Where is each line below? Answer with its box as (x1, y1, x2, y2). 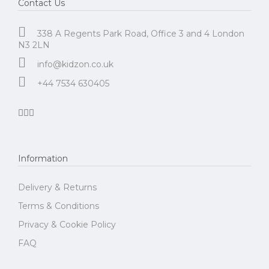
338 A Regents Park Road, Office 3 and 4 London (37, 28, 244, 39)
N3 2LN (18, 40, 50, 50)
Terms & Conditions (18, 201, 99, 211)
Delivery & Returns (18, 182, 97, 193)
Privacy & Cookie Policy (18, 219, 116, 230)
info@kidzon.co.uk (37, 59, 113, 70)
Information (18, 153, 68, 164)
